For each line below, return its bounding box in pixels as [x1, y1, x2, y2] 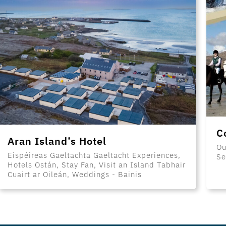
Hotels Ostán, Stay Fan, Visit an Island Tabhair [8, 160, 186, 170]
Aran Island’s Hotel [8, 134, 107, 148]
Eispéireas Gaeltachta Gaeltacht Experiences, [8, 150, 181, 160]
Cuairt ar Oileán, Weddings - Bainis [8, 169, 142, 180]
